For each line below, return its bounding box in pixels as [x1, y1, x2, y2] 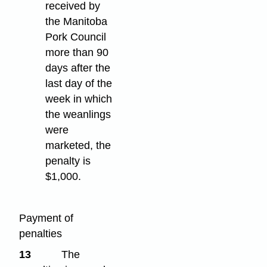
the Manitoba [45, 15, 108, 28]
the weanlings [45, 108, 111, 121]
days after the [45, 62, 111, 74]
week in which [45, 93, 113, 105]
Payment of [19, 212, 74, 225]
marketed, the [45, 139, 111, 152]
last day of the [45, 77, 113, 90]
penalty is [45, 155, 91, 167]
